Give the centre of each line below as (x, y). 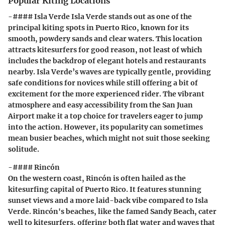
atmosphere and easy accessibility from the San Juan (100, 105)
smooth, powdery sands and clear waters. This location (105, 39)
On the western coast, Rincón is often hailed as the (97, 179)
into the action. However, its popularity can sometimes (105, 127)
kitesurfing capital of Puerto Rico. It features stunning (105, 190)
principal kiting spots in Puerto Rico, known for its (98, 28)
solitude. (24, 149)
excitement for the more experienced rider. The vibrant (106, 94)
